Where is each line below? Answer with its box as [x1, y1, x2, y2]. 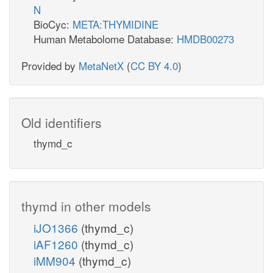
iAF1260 [34, 235, 81, 252]
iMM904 [34, 252, 79, 269]
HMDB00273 [177, 30, 234, 46]
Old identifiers [21, 113, 102, 132]
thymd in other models [21, 196, 151, 215]
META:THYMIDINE [73, 16, 158, 32]
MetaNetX [79, 57, 124, 73]
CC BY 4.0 [130, 57, 178, 73]
